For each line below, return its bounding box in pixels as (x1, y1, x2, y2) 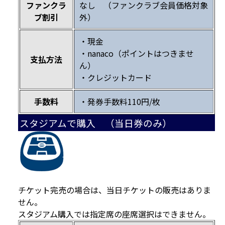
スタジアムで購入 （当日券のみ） (20, 116, 172, 130)
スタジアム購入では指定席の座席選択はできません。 (18, 208, 210, 220)
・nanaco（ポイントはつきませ (79, 47, 194, 60)
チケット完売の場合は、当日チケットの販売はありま (18, 184, 211, 196)
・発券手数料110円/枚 (79, 95, 160, 108)
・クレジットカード (79, 71, 152, 84)
